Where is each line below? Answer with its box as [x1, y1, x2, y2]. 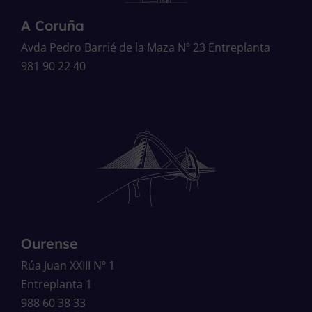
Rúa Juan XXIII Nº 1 [21, 257, 115, 273]
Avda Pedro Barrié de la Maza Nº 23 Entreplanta [21, 39, 270, 55]
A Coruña [21, 16, 84, 34]
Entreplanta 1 [21, 276, 92, 292]
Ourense [21, 234, 78, 252]
